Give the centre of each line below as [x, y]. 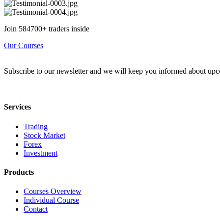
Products [19, 172]
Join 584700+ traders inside [47, 29]
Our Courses [24, 46]
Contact [36, 209]
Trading [36, 126]
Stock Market [44, 135]
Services [17, 107]
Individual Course [51, 200]
